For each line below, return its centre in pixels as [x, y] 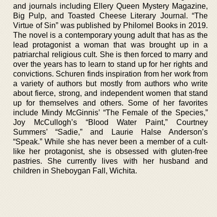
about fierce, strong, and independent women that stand [110, 93]
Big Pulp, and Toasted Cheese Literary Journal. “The [110, 16]
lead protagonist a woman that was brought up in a [110, 45]
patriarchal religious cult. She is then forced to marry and [110, 54]
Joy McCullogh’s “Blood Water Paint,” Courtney [110, 122]
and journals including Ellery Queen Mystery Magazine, [110, 6]
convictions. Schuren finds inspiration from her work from [110, 74]
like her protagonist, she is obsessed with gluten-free [110, 151]
